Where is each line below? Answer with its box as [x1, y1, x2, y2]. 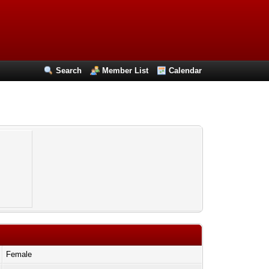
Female [6, 250, 32, 259]
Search [56, 66, 82, 75]
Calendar [169, 66, 202, 75]
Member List [102, 66, 149, 75]
